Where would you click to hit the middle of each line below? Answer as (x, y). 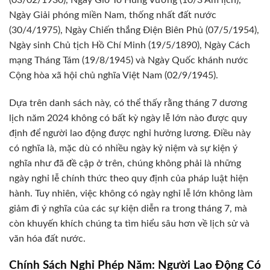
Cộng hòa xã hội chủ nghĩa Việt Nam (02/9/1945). (114, 75)
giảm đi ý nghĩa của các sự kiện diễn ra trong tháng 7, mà (128, 208)
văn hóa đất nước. (47, 238)
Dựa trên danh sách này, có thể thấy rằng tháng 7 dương (128, 103)
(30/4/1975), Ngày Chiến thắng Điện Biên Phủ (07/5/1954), (134, 30)
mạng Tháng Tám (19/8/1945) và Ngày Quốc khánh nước (129, 60)
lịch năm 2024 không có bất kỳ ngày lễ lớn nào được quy (128, 118)
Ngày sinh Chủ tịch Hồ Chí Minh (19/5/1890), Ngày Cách (130, 45)
